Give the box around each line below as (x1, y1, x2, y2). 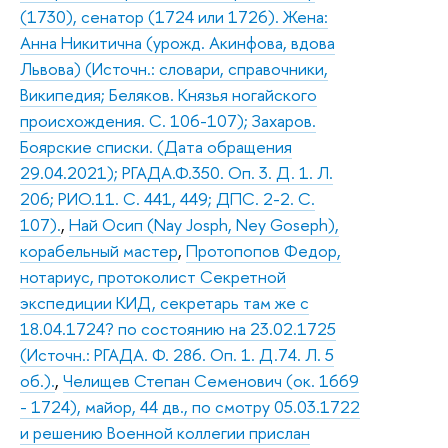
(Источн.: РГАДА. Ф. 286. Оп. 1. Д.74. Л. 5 (20, 342, 334, 366)
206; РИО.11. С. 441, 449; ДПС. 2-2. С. (20, 186, 315, 210)
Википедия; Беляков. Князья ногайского (20, 82, 317, 106)
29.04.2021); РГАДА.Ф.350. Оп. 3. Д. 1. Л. (20, 160, 333, 184)
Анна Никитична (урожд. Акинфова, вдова (20, 30, 335, 54)
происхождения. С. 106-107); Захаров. (20, 108, 316, 132)
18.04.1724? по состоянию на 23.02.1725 (20, 316, 336, 340)
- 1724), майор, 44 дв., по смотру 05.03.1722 (20, 394, 360, 418)
